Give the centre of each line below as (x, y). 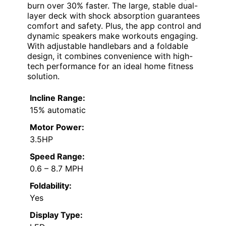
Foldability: (51, 186)
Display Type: (56, 215)
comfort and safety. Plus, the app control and (114, 26)
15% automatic (58, 110)
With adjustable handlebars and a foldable (108, 46)
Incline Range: (58, 98)
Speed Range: (57, 157)
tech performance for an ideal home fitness (110, 66)
